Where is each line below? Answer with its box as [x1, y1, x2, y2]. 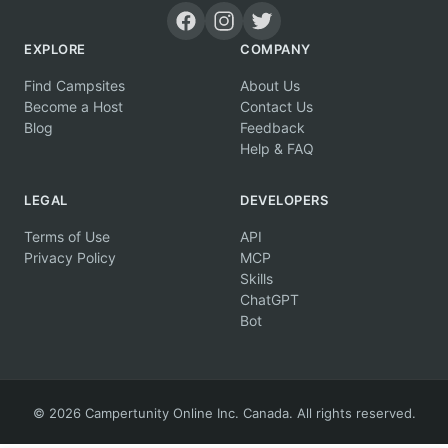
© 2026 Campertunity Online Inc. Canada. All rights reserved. [32, 405, 416, 421]
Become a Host [24, 98, 123, 115]
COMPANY [240, 41, 311, 57]
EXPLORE [24, 41, 86, 57]
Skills [240, 270, 273, 287]
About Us [240, 77, 300, 94]
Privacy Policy [24, 249, 116, 266]
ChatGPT [240, 291, 299, 308]
